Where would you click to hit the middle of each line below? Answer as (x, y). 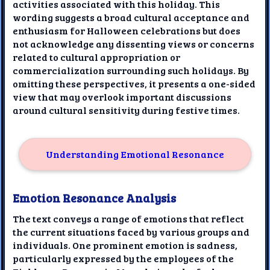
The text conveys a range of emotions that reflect (129, 218)
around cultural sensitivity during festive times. (127, 110)
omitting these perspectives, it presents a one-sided (134, 83)
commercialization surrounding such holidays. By (131, 70)
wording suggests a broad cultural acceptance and (131, 17)
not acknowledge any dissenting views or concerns (134, 43)
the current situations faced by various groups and (131, 231)
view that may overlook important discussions (122, 96)
